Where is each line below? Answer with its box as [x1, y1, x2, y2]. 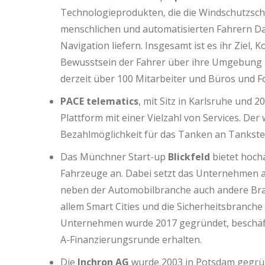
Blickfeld [168, 150, 210, 163]
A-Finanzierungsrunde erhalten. [60, 233, 204, 246]
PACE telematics [60, 95, 138, 108]
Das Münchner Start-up [60, 150, 168, 163]
